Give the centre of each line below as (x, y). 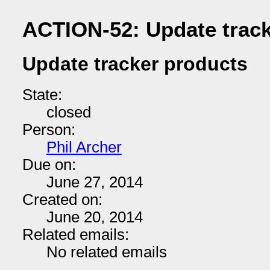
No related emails (106, 252)
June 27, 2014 (94, 182)
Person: (49, 130)
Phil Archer (84, 147)
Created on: (62, 199)
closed (68, 112)
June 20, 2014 (94, 217)
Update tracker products (135, 64)
